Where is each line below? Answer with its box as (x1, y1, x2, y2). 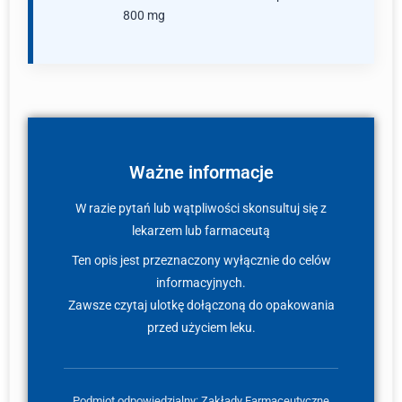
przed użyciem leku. (146, 320, 256, 335)
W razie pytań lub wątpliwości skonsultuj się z (75, 201, 327, 215)
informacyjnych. (156, 275, 246, 290)
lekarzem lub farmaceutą (132, 223, 270, 238)
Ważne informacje (128, 162, 274, 183)
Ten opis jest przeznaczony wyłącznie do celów (71, 253, 331, 267)
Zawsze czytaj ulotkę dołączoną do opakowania (67, 298, 335, 312)
